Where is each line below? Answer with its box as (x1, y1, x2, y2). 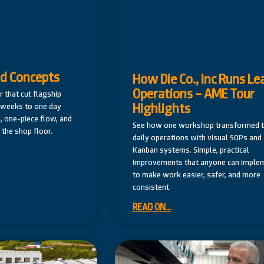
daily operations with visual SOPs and (132, 132, 262, 143)
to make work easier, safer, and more (132, 169, 260, 180)
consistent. (132, 181, 171, 193)
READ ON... (132, 201, 171, 214)
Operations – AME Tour (132, 85, 255, 103)
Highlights (132, 100, 190, 118)
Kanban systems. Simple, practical (132, 144, 249, 156)
